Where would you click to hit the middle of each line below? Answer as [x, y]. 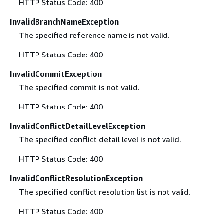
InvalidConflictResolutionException [76, 178]
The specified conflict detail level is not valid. [100, 139]
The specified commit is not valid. [79, 87]
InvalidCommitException [56, 74]
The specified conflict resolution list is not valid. [105, 191]
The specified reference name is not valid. [94, 35]
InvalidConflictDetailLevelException [77, 126]
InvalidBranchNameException [64, 22]
